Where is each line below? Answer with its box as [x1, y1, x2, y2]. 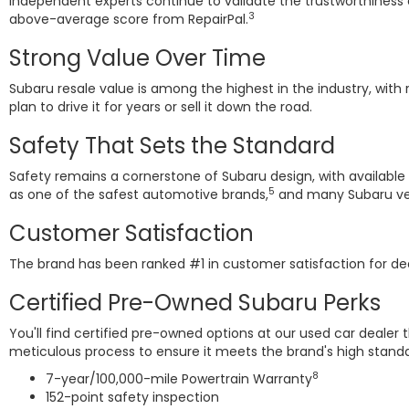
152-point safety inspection [46, 388, 219, 406]
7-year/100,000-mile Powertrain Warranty [46, 370, 312, 388]
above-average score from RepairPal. [9, 10, 248, 28]
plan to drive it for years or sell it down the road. [9, 98, 312, 116]
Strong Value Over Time [9, 43, 266, 73]
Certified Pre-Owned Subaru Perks [9, 288, 381, 318]
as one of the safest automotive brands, [9, 185, 268, 204]
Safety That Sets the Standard [9, 131, 335, 161]
